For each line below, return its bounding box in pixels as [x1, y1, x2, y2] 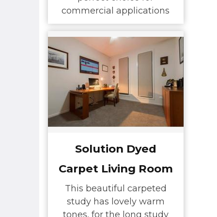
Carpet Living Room [58, 161, 173, 175]
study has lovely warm [66, 196, 165, 207]
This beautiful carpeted [64, 183, 167, 194]
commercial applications [62, 5, 170, 16]
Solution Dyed [75, 141, 156, 155]
